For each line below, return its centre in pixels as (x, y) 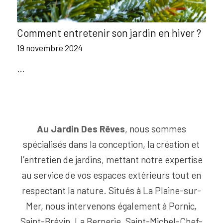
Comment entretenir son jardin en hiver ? (109, 33)
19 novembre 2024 (50, 48)
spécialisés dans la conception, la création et (111, 144)
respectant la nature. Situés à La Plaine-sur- (111, 191)
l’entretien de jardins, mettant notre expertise (111, 160)
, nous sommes (155, 129)
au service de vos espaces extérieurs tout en (111, 175)
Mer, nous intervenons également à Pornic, (111, 206)
